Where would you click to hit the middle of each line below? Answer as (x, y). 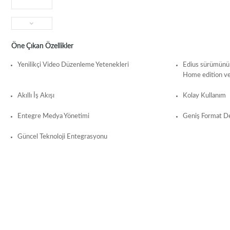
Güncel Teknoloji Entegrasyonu (62, 137)
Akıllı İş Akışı (36, 96)
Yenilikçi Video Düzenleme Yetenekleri (73, 65)
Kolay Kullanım (205, 96)
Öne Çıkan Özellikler (42, 46)
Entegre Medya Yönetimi (53, 117)
